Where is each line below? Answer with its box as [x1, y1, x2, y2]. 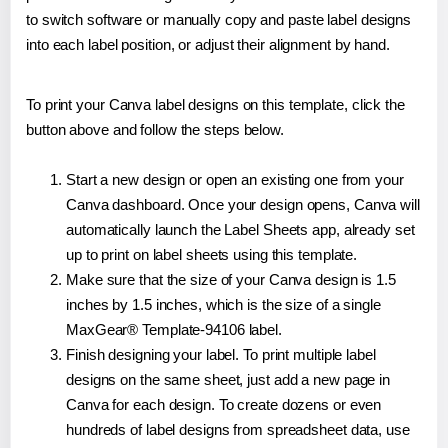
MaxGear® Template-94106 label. [66, 321, 282, 339]
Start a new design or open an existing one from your [66, 171, 404, 189]
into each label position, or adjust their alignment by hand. [26, 36, 390, 54]
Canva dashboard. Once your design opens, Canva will [66, 196, 420, 214]
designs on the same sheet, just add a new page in [66, 371, 391, 389]
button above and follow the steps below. [26, 121, 284, 139]
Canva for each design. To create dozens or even [66, 396, 382, 414]
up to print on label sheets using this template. [66, 246, 358, 264]
